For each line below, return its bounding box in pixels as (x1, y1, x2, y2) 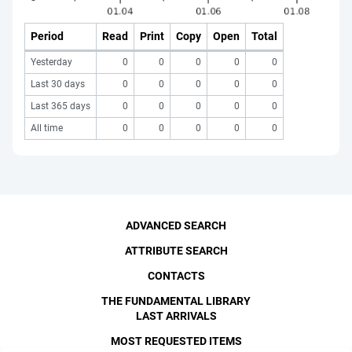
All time (31, 122, 63, 134)
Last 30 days (31, 78, 85, 90)
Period (31, 29, 64, 42)
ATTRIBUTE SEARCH (124, 244, 228, 257)
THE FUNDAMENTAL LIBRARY (101, 295, 251, 307)
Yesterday (31, 56, 72, 68)
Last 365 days (31, 100, 90, 112)
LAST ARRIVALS (135, 310, 217, 322)
